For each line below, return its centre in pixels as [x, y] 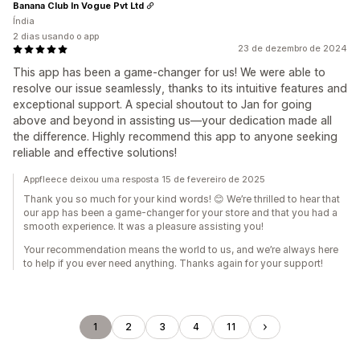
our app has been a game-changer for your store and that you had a [180, 213]
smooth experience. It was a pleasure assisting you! [143, 226]
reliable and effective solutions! [95, 152]
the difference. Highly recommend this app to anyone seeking [175, 136]
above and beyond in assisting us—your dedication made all [172, 120]
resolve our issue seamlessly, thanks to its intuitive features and [180, 88]
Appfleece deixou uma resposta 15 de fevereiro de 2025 [144, 179]
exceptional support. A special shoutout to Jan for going [162, 104]
